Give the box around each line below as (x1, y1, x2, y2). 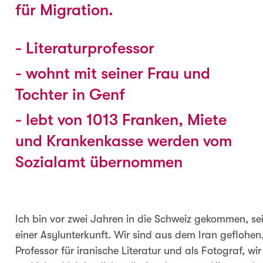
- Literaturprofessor (15, 39, 154, 58)
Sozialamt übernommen (15, 153, 183, 171)
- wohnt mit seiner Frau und (15, 64, 210, 83)
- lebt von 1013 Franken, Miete (15, 110, 227, 129)
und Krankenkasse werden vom (15, 131, 232, 150)
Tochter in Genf (15, 85, 125, 104)
